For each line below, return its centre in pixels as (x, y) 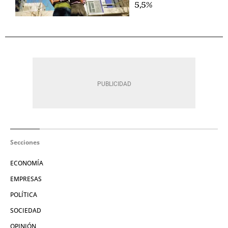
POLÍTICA (24, 194)
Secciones (25, 142)
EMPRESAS (26, 179)
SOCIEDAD (26, 210)
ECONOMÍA (27, 163)
